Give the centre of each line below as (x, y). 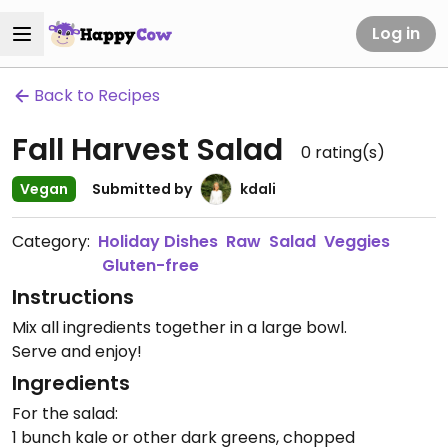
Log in (396, 33)
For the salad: (65, 413)
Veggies (357, 241)
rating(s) (348, 152)
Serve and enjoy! (77, 351)
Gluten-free (150, 265)
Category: (51, 241)
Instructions (73, 297)
